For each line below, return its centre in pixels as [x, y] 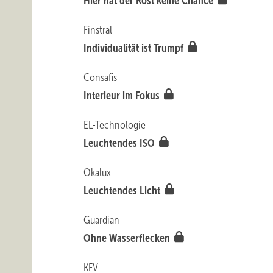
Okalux [97, 172]
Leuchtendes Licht [123, 191]
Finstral [98, 30]
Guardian [102, 220]
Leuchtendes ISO [121, 143]
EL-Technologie [115, 125]
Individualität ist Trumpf [135, 48]
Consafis [101, 77]
